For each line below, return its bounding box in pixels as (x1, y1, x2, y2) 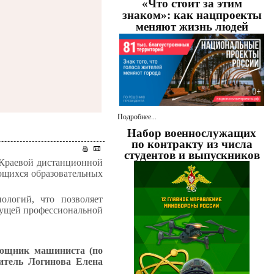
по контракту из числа (131, 138, 253, 151)
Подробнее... (117, 113, 157, 122)
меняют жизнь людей (135, 20, 248, 34)
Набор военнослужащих (127, 127, 257, 140)
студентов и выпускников (124, 149, 260, 162)
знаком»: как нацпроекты (122, 9, 262, 22)
